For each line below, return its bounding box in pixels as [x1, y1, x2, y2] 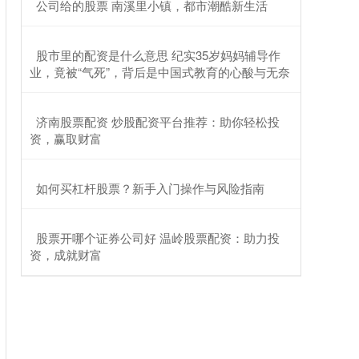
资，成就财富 [30, 246, 102, 263]
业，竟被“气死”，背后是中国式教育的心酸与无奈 [30, 63, 290, 80]
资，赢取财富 [30, 130, 102, 147]
